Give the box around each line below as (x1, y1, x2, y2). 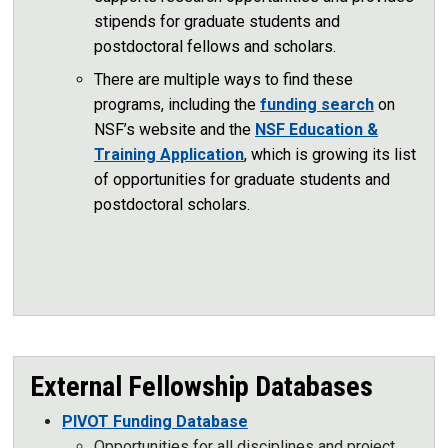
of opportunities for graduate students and (94, 169, 390, 189)
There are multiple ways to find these (94, 69, 353, 89)
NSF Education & (255, 119, 378, 139)
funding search (260, 94, 374, 114)
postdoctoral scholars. (94, 194, 250, 214)
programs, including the (94, 94, 260, 114)
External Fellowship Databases (30, 370, 373, 404)
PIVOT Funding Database (62, 412, 248, 432)
